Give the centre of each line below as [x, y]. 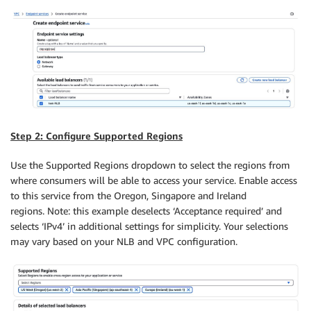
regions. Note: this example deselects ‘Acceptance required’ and [146, 211]
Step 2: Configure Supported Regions [96, 136]
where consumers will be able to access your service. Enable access [154, 180]
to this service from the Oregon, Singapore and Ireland [128, 196]
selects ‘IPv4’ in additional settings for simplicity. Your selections [149, 226]
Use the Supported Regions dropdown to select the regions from [150, 165]
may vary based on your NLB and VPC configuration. [124, 242]
